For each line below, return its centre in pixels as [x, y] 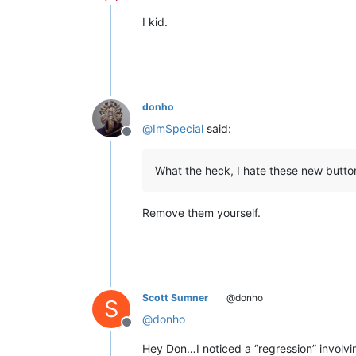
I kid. [155, 21]
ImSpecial [178, 128]
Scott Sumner [175, 297]
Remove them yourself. [201, 212]
